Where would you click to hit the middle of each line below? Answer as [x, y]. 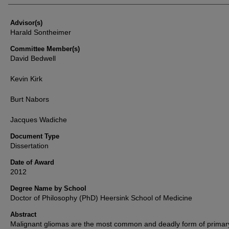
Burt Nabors [30, 99]
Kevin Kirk [26, 79]
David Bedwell [33, 58]
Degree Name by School [48, 188]
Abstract [23, 214]
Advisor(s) [26, 23]
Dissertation [29, 146]
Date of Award [32, 162]
